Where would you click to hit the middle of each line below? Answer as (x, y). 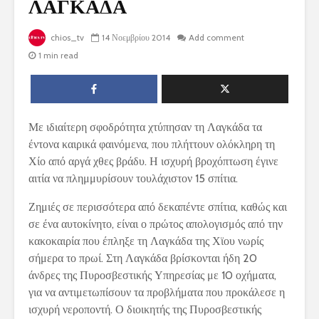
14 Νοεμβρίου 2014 (136, 38)
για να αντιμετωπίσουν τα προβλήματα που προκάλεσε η (157, 293)
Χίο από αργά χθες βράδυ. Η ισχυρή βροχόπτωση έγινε (153, 162)
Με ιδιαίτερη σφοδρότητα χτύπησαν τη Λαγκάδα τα (145, 127)
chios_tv (66, 38)
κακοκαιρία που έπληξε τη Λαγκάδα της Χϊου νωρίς (146, 241)
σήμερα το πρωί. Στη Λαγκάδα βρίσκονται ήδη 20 (143, 258)
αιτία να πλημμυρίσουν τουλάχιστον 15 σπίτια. (133, 179)
